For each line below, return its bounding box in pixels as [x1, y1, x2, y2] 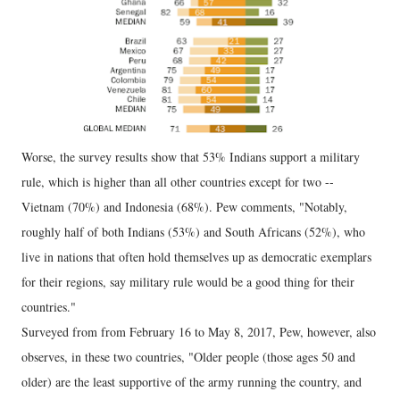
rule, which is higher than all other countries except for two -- [21, 172, 334, 190]
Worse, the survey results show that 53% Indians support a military [21, 147, 360, 165]
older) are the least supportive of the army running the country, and [21, 372, 362, 390]
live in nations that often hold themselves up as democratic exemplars [21, 247, 371, 265]
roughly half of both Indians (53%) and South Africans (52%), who [21, 222, 365, 240]
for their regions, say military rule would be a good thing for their [21, 272, 354, 290]
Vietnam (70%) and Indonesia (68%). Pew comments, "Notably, [21, 197, 347, 215]
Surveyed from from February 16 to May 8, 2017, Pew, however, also [21, 322, 376, 340]
